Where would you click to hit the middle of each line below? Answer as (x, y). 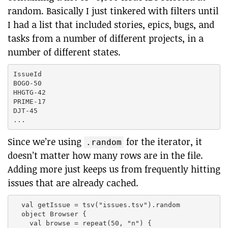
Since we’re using (46, 141)
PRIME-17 (29, 101)
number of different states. (64, 52)
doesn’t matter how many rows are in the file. (105, 155)
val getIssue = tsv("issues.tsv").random (96, 205)
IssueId (27, 74)
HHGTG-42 (29, 92)
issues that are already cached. (73, 183)
